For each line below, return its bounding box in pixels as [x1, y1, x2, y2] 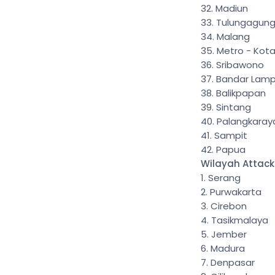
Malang [217, 30, 250, 43]
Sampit [214, 129, 247, 142]
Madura [211, 242, 245, 255]
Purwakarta [210, 185, 261, 198]
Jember [211, 228, 247, 241]
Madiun [215, 2, 248, 15]
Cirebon [211, 199, 247, 212]
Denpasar [211, 256, 255, 269]
